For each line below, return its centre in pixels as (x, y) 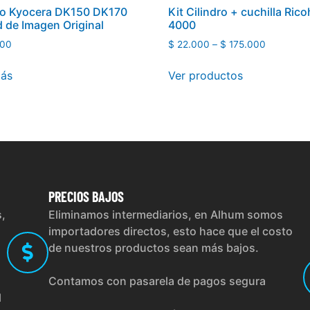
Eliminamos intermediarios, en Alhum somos (165, 215)
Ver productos (206, 76)
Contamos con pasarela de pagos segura (157, 281)
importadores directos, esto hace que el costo (170, 231)
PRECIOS (69, 197)
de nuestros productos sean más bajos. (153, 248)
